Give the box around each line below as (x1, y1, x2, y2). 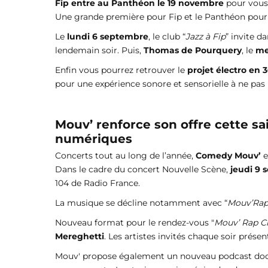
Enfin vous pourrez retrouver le (55, 65, 185, 76)
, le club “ (148, 31, 185, 42)
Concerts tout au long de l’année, (55, 150, 196, 162)
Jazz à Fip (185, 31, 226, 42)
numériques (55, 132, 132, 147)
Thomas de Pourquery (144, 45, 242, 56)
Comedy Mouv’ (196, 150, 261, 162)
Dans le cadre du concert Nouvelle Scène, (55, 164, 230, 175)
